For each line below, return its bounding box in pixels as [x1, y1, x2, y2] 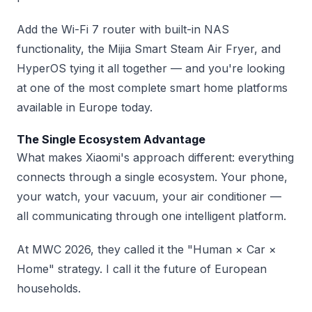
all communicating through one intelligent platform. [17, 209, 286, 224]
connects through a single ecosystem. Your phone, [17, 170, 288, 185]
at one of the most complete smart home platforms [17, 81, 288, 95]
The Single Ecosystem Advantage [17, 132, 205, 147]
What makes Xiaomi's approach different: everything [17, 150, 294, 165]
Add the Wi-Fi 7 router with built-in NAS [17, 22, 229, 37]
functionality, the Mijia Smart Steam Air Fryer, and [17, 42, 281, 56]
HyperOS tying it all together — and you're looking [17, 61, 285, 76]
